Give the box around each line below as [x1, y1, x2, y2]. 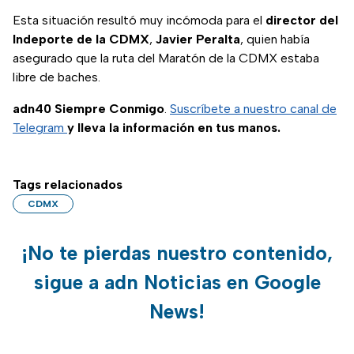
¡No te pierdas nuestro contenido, [21, 241, 333, 265]
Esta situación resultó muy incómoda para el [13, 13, 265, 28]
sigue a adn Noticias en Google [33, 270, 321, 295]
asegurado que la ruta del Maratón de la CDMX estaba [13, 51, 319, 66]
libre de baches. [13, 70, 100, 85]
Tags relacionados [13, 177, 122, 193]
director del [265, 13, 338, 28]
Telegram [13, 120, 67, 136]
